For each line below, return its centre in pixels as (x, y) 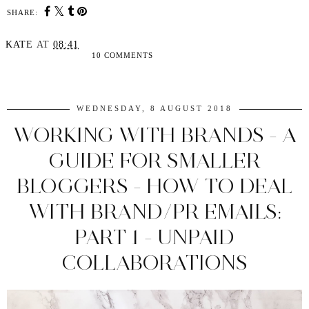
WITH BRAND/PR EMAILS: (154, 212)
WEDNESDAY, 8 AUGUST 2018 (154, 109)
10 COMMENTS (123, 56)
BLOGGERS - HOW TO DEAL (154, 186)
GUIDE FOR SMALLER (154, 161)
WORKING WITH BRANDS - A (154, 135)
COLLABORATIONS (154, 263)
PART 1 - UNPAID (154, 237)
